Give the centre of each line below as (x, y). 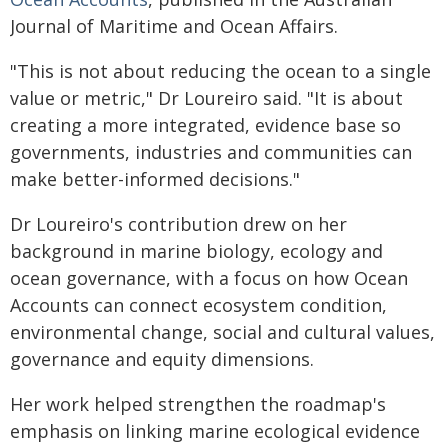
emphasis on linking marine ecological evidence (215, 431)
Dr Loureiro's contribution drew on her (178, 224)
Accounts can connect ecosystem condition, (198, 305)
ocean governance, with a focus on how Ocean (209, 278)
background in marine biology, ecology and (196, 251)
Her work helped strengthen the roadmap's (198, 404)
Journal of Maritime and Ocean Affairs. (174, 26)
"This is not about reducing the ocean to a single (220, 71)
